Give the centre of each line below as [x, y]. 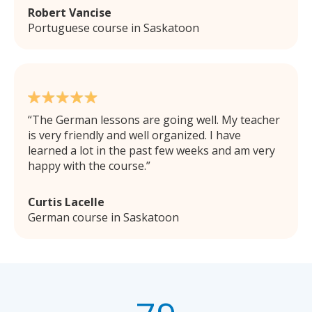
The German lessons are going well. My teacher [156, 119]
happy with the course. [87, 165]
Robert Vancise [70, 12]
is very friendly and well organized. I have [134, 135]
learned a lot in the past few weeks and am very [151, 150]
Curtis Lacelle [66, 202]
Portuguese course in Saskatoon [114, 28]
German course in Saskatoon [103, 217]
